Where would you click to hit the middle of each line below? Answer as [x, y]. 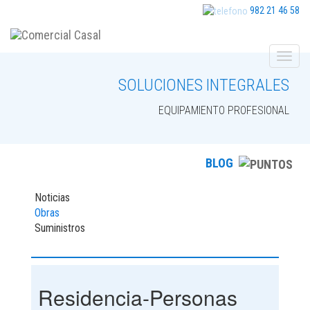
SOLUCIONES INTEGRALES [204, 85]
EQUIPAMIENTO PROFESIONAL [224, 111]
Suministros [60, 228]
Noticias [52, 198]
